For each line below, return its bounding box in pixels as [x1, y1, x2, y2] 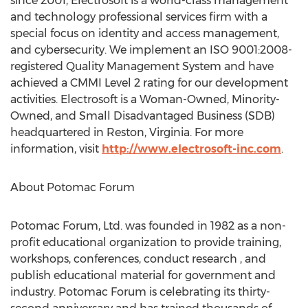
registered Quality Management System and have [10, 60, 274, 73]
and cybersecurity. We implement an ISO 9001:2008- [10, 43, 292, 56]
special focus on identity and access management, [10, 27, 279, 40]
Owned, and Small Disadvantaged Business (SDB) [10, 109, 275, 122]
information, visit [10, 142, 102, 155]
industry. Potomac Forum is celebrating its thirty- [10, 285, 270, 298]
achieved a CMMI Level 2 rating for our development [10, 76, 288, 89]
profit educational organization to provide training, [10, 236, 281, 249]
